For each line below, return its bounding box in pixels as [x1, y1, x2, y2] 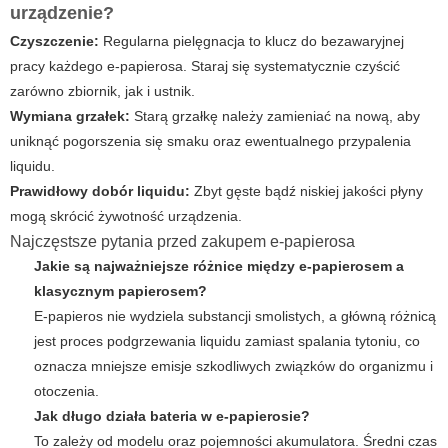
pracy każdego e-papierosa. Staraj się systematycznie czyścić [10, 58, 400, 75]
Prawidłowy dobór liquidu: [10, 183, 190, 200]
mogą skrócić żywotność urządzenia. [10, 208, 242, 225]
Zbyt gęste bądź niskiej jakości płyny [190, 183, 423, 200]
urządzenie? [10, 3, 114, 24]
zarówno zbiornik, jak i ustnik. [10, 83, 195, 100]
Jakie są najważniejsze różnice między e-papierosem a [34, 258, 404, 275]
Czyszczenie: [10, 33, 99, 50]
